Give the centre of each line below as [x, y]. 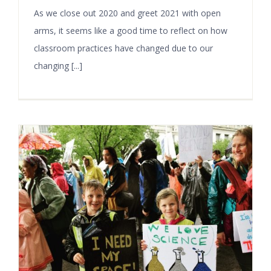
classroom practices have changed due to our [123, 48]
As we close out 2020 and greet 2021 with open [127, 13]
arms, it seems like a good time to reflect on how [131, 30]
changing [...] [58, 65]
